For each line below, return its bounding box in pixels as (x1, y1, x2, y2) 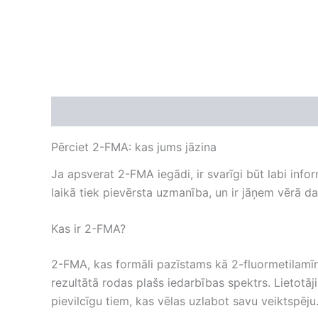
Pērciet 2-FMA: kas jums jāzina (51, 140, 216, 155)
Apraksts (51, 104, 102, 119)
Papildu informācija (116, 104, 221, 119)
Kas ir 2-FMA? (51, 221, 126, 236)
